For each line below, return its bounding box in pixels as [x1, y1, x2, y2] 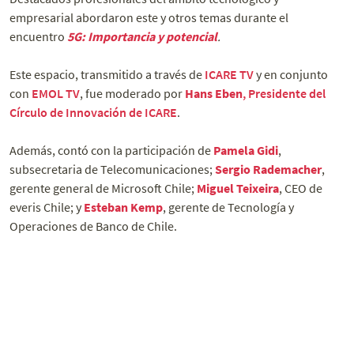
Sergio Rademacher [215, 161, 322, 178]
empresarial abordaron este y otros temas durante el [9, 9, 288, 26]
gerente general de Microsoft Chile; [9, 180, 197, 197]
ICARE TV [205, 66, 254, 83]
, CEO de [279, 180, 322, 197]
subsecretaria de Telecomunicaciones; [9, 161, 215, 178]
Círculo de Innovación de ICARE [9, 104, 177, 121]
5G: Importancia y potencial [67, 28, 217, 45]
